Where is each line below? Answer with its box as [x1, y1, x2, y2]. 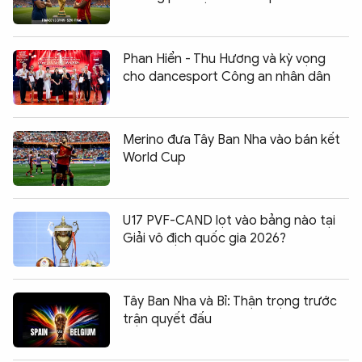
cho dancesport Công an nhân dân [123, 68, 330, 85]
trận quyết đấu [123, 310, 212, 327]
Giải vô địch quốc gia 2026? [123, 229, 286, 246]
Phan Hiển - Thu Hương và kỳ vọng [123, 50, 326, 67]
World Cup [123, 149, 186, 166]
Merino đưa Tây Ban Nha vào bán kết [123, 131, 340, 148]
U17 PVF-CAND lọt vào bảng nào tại [123, 212, 335, 229]
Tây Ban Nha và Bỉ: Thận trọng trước [123, 293, 337, 309]
